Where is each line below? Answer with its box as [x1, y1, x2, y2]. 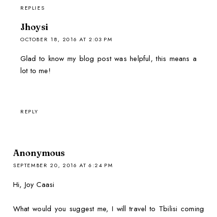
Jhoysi [20, 21, 48, 32]
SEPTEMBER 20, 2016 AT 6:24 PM [13, 161, 113, 170]
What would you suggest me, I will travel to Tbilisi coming [13, 203, 204, 215]
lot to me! [20, 65, 51, 76]
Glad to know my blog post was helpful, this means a [20, 53, 197, 64]
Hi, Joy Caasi [13, 179, 55, 190]
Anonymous [13, 147, 65, 159]
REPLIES [20, 3, 45, 12]
